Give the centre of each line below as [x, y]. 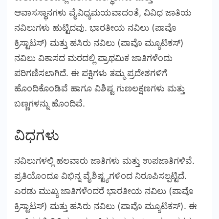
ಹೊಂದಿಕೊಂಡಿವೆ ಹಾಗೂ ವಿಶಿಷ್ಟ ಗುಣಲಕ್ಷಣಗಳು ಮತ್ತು [99, 88]
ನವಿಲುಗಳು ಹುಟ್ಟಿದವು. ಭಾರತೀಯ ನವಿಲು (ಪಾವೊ [95, 27]
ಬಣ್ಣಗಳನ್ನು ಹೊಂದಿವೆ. [50, 103]
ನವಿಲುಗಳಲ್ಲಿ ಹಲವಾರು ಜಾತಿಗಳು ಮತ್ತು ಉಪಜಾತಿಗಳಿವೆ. [104, 161]
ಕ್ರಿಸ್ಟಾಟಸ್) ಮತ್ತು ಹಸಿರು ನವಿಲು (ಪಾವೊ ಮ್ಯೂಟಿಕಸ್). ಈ [106, 206]
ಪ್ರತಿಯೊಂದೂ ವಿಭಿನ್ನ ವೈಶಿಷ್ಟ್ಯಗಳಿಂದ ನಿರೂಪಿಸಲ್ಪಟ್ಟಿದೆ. [100, 176]
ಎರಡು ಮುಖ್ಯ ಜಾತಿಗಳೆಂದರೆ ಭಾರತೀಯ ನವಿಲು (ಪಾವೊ [104, 191]
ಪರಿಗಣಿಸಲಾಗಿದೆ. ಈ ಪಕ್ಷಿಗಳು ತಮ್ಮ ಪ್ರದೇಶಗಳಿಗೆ [91, 73]
